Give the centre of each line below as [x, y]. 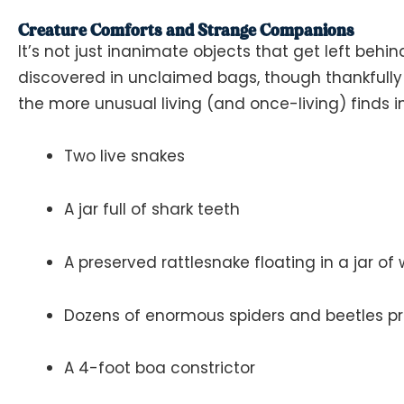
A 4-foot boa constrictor [160, 368]
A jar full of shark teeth [152, 210]
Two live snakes [124, 156]
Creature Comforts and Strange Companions [186, 29]
